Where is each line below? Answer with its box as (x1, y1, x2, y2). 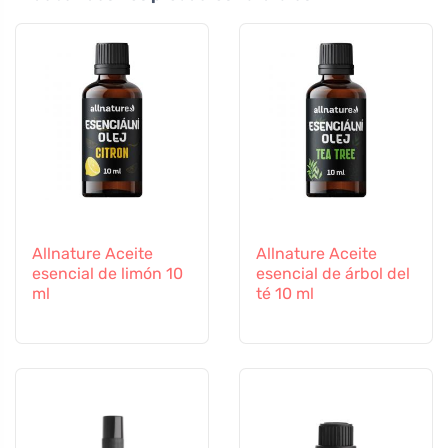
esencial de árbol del (256, 263, 410, 283)
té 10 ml (256, 283, 314, 303)
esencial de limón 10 (32, 263, 183, 283)
